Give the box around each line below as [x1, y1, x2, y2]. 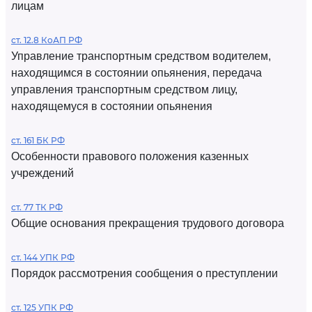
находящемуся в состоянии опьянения [11, 100, 212, 112]
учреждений [11, 167, 74, 179]
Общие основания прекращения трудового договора [11, 217, 284, 229]
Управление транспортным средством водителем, [11, 50, 271, 62]
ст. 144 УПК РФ [11, 252, 75, 263]
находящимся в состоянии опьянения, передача [11, 67, 262, 79]
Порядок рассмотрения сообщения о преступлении [11, 267, 278, 279]
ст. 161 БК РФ [11, 135, 65, 146]
